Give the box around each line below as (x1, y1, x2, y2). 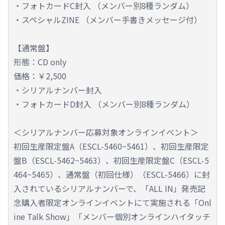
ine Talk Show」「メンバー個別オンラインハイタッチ (14, 210, 210, 223)
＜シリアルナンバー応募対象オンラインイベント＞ (14, 126, 198, 139)
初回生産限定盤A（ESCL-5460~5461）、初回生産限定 (14, 140, 209, 153)
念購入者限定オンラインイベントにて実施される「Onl (14, 196, 211, 209)
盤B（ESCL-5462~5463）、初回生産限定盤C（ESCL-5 (14, 154, 209, 167)
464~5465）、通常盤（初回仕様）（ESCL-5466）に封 (14, 168, 210, 181)
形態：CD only (14, 56, 66, 68)
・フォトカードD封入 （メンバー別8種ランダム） (14, 98, 194, 110)
